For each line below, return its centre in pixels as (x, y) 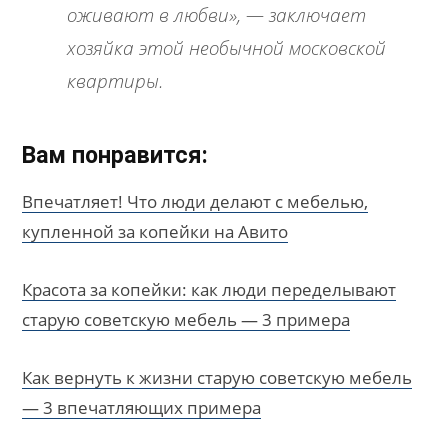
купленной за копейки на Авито (155, 232)
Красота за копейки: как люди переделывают (209, 290)
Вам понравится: (115, 155)
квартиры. (115, 80)
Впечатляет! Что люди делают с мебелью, (195, 202)
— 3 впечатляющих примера (141, 408)
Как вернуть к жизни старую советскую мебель (217, 378)
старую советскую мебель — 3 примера (186, 320)
